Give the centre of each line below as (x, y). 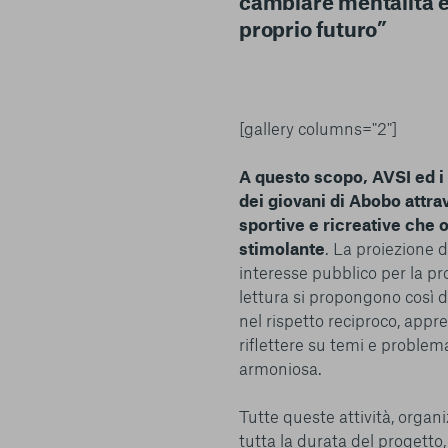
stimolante (281, 247)
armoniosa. (280, 367)
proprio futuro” (312, 28)
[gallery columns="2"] (317, 127)
